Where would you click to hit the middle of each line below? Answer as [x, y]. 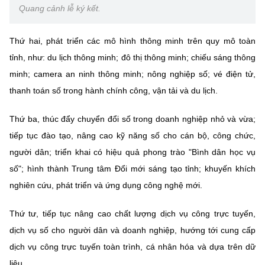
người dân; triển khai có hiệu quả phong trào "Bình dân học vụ [132, 152]
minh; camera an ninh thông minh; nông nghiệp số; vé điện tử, [132, 74]
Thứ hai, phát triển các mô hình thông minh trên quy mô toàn [132, 41]
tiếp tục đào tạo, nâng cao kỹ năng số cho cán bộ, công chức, [132, 135]
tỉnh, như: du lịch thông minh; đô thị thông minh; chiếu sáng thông [132, 57]
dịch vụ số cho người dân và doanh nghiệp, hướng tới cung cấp [132, 230]
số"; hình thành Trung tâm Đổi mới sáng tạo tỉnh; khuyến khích [132, 168]
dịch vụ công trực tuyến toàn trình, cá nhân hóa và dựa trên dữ [132, 246]
